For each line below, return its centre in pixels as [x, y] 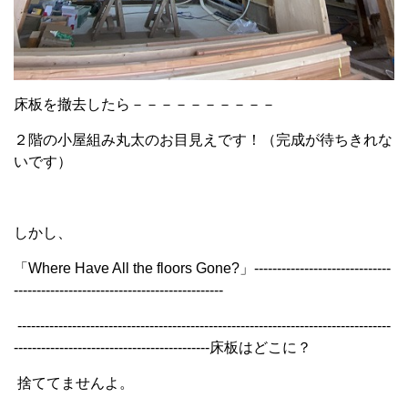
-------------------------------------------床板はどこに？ [163, 348]
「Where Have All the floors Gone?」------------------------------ [202, 269]
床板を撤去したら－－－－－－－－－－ [145, 105]
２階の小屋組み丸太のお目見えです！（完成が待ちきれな [203, 140]
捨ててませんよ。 [74, 383]
